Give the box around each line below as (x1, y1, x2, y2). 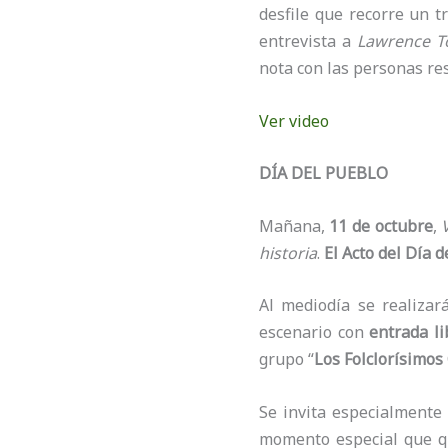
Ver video (258, 109, 329, 132)
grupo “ (258, 348, 314, 371)
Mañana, (258, 214, 330, 237)
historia (258, 241, 317, 264)
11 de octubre (329, 214, 433, 237)
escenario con (258, 321, 370, 344)
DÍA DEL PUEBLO (258, 162, 388, 185)
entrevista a (258, 29, 357, 52)
